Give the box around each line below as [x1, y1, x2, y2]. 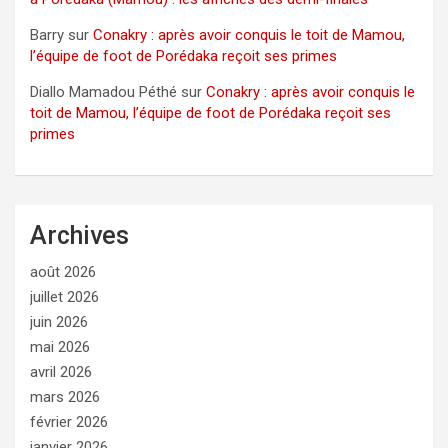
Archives [30, 220, 129, 250]
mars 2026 [30, 387, 100, 406]
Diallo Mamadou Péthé [30, 82, 177, 101]
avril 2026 [30, 362, 92, 381]
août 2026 [30, 262, 96, 281]
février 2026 [30, 412, 108, 431]
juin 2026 [30, 312, 88, 331]
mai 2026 [30, 337, 90, 356]
